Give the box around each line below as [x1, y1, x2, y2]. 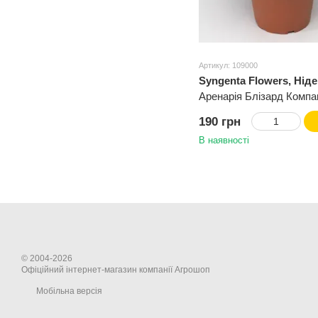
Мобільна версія [34, 286, 102, 296]
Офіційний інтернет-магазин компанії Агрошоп [21, 265, 210, 275]
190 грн [199, 115, 241, 128]
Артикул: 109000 [199, 61, 258, 70]
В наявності [199, 135, 249, 146]
